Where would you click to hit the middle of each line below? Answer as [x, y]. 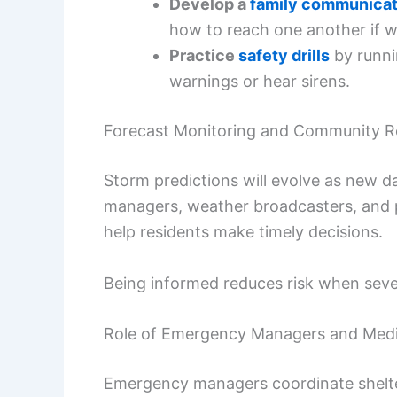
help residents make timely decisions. [243, 231]
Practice [204, 55]
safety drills [284, 55]
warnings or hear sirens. [260, 81]
